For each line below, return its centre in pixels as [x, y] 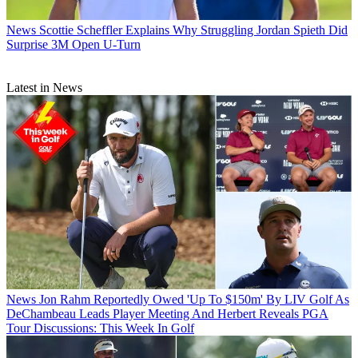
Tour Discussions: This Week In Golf [100, 328]
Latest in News [44, 87]
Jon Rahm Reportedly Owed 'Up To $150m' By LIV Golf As [194, 299]
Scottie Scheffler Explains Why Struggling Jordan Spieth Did [193, 30]
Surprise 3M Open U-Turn [74, 44]
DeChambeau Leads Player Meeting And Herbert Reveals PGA [167, 313]
